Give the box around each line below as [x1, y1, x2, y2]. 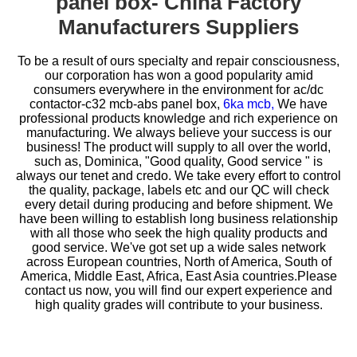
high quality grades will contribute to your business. [34, 298, 323, 312]
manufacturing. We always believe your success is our [25, 126, 331, 140]
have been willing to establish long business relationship [19, 212, 338, 226]
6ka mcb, [223, 97, 277, 112]
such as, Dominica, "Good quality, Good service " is [34, 155, 323, 169]
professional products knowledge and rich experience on [19, 112, 338, 126]
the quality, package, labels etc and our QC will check [28, 183, 329, 198]
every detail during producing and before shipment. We [24, 198, 333, 212]
